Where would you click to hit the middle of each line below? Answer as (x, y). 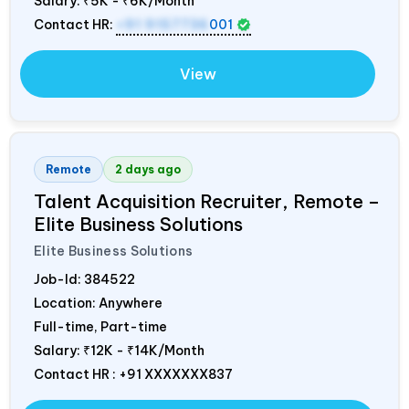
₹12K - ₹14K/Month (144, 350)
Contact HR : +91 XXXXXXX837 (133, 374)
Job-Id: (59, 279)
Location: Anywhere (98, 303)
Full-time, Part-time (100, 326)
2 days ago (148, 169)
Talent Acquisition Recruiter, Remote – (207, 201)
